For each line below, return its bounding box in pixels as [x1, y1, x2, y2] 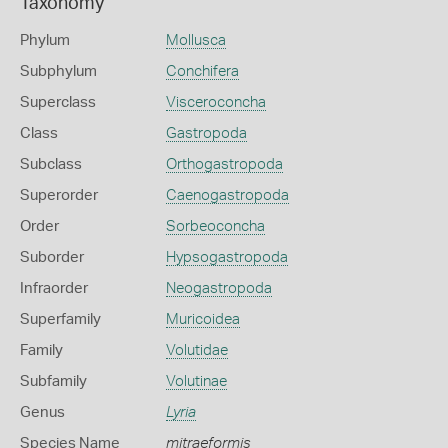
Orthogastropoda [165, 157, 283, 172]
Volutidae [165, 343, 228, 358]
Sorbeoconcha [165, 219, 265, 234]
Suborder [20, 250, 84, 265]
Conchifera [165, 64, 239, 79]
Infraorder [20, 281, 88, 296]
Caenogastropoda [165, 188, 289, 203]
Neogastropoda [165, 281, 272, 296]
